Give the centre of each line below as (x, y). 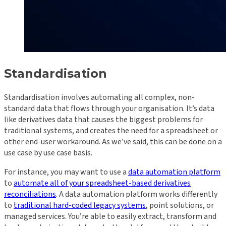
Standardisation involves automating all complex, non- (99, 98)
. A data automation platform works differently (137, 194)
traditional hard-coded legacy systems (80, 206)
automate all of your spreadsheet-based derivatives (102, 183)
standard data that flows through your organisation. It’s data (109, 109)
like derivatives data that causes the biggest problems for (103, 120)
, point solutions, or (180, 206)
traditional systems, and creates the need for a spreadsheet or (111, 131)
